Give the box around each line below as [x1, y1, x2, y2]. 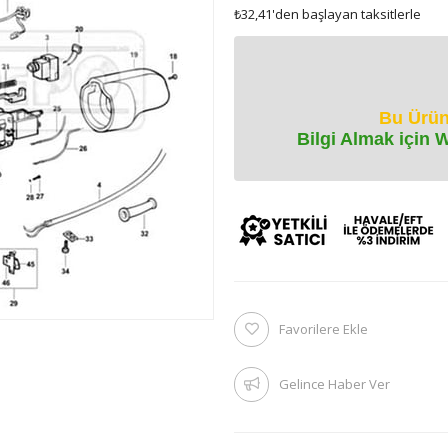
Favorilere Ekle [279, 320, 368, 338]
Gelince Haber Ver [279, 375, 390, 393]
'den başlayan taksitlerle [272, 5, 421, 23]
